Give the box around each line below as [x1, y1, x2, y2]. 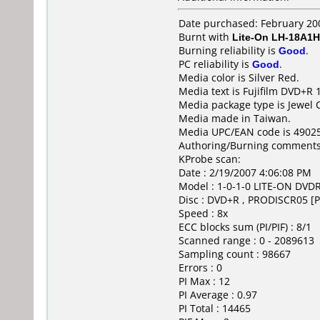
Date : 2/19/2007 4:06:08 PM [179, 166, 311, 179]
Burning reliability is [179, 44, 279, 57]
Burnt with [179, 30, 232, 44]
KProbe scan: [179, 152, 241, 166]
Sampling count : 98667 [179, 247, 291, 261]
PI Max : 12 [179, 274, 230, 288]
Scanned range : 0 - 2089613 [179, 234, 314, 247]
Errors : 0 [179, 261, 222, 274]
